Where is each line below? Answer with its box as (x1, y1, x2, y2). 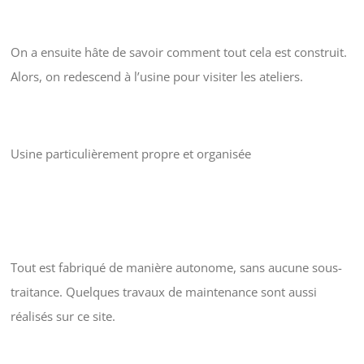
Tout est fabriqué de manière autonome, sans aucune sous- (10, 258, 342, 275)
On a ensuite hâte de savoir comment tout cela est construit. (10, 43, 347, 60)
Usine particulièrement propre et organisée (10, 145, 251, 162)
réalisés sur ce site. (10, 307, 115, 324)
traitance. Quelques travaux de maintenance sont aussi (10, 283, 317, 300)
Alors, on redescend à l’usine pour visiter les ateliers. (10, 67, 303, 84)
